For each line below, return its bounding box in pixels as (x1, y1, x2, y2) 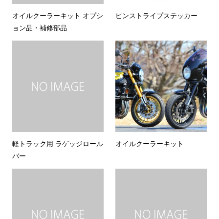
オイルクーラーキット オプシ (12, 10, 103, 20)
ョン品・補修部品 (12, 22, 67, 32)
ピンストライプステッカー (115, 10, 198, 20)
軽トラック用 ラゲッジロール (12, 138, 103, 148)
